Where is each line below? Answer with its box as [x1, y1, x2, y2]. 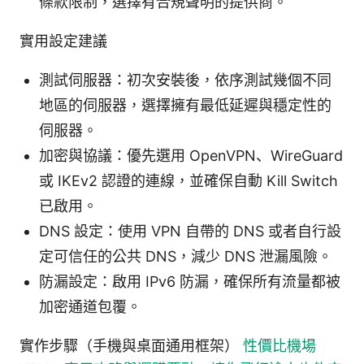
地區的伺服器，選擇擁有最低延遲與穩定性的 [39, 96, 331, 114]
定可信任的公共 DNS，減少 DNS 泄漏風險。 [39, 247, 332, 265]
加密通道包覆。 [39, 297, 141, 315]
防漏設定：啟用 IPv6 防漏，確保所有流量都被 [39, 272, 340, 290]
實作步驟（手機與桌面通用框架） [19, 336, 243, 354]
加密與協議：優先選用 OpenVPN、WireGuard [39, 146, 343, 164]
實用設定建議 [19, 32, 107, 50]
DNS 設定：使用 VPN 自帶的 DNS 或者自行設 [39, 222, 341, 240]
